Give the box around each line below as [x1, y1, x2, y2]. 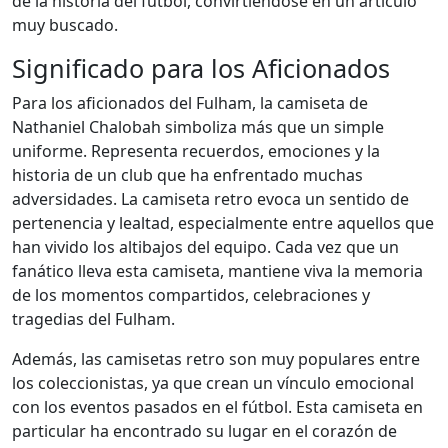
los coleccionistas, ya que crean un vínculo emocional [12, 372, 414, 394]
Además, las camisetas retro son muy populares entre [12, 348, 420, 370]
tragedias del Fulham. [12, 308, 175, 330]
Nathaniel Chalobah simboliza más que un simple [12, 116, 384, 138]
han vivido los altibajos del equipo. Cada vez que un [12, 236, 399, 258]
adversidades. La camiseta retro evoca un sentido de [12, 188, 409, 210]
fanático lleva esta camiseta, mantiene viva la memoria [12, 260, 423, 282]
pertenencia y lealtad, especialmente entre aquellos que [12, 212, 434, 234]
